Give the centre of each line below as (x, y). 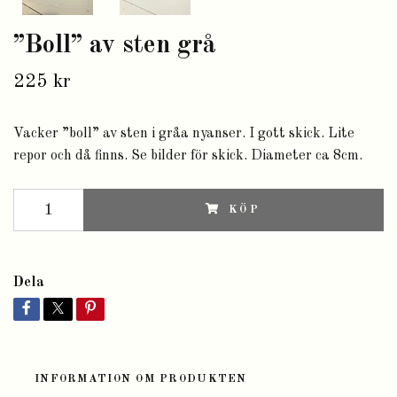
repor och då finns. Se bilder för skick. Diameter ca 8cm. (190, 156)
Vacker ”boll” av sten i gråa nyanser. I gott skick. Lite (184, 133)
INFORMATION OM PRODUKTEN (141, 378)
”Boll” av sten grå (115, 45)
